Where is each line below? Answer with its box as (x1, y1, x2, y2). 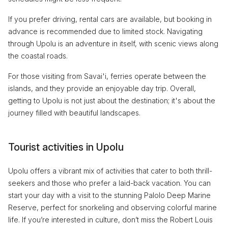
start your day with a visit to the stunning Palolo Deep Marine (8, 190, 211, 199)
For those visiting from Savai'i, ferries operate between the (8, 71, 206, 80)
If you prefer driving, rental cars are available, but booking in (8, 14, 212, 23)
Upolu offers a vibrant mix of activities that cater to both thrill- (8, 166, 212, 175)
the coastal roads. (8, 51, 68, 60)
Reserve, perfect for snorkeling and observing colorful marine (8, 203, 217, 212)
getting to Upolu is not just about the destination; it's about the (8, 96, 215, 105)
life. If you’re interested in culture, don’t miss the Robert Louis (8, 215, 213, 224)
